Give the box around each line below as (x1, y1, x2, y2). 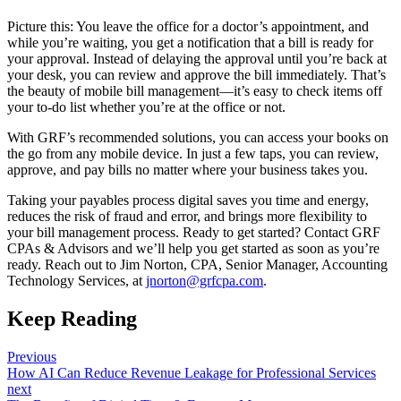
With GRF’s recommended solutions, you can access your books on (7, 130, 388, 146)
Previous (7, 349, 56, 365)
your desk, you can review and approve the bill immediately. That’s (7, 67, 386, 83)
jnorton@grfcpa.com (146, 273, 263, 289)
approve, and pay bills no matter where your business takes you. (7, 162, 368, 178)
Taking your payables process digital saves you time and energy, (7, 192, 369, 209)
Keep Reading (7, 307, 137, 331)
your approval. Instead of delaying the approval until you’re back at (7, 51, 387, 67)
